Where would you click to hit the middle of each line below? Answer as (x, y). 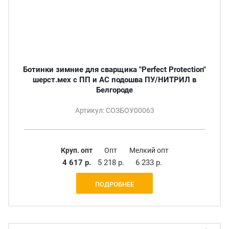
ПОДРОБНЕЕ (114, 184)
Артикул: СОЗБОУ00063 (114, 110)
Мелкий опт (149, 150)
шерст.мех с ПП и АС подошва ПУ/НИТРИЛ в (114, 79)
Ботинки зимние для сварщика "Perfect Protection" (114, 69)
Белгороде (114, 90)
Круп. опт (76, 150)
